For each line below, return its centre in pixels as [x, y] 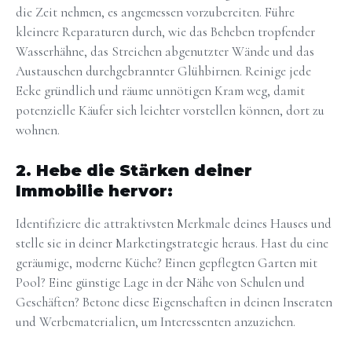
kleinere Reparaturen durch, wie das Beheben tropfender [165, 32]
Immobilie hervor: [94, 191]
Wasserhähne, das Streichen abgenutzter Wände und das [165, 52]
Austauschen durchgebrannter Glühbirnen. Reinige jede [163, 71]
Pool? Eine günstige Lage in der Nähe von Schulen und [160, 282]
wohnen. [38, 130]
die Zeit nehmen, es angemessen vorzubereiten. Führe [155, 13]
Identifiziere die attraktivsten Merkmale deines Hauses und [174, 223]
